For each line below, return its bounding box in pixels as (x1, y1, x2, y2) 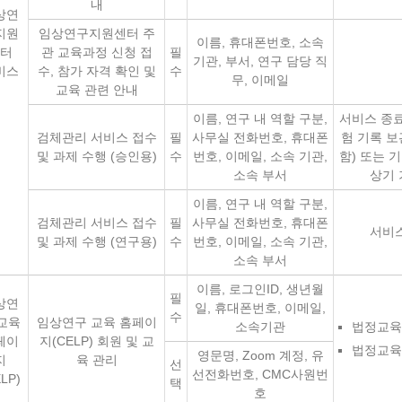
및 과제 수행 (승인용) (36, 149, 157, 163)
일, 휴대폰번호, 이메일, (195, 301, 326, 315)
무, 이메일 (232, 73, 289, 87)
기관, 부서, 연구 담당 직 (193, 54, 328, 68)
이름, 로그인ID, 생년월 (197, 282, 324, 296)
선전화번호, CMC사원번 (192, 367, 328, 381)
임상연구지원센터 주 (38, 26, 155, 40)
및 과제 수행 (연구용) (36, 234, 157, 249)
